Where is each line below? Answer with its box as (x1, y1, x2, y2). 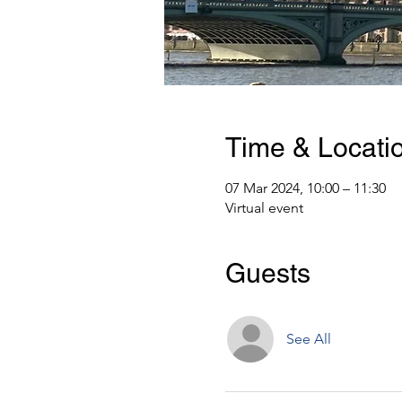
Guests (224, 258, 310, 289)
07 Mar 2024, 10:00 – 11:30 (224, 179, 386, 197)
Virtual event (224, 199, 303, 216)
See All (285, 330, 331, 347)
